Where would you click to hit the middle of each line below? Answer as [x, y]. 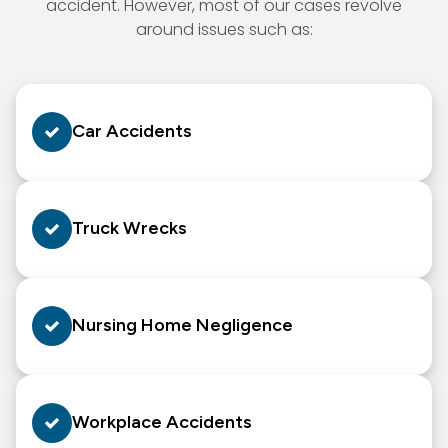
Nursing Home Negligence [182, 324]
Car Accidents [132, 130]
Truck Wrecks [129, 227]
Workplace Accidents [162, 421]
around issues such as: [224, 29]
